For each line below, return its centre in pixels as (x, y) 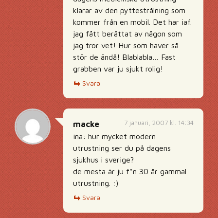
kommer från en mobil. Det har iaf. (132, 22)
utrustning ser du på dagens (122, 148)
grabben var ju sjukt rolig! (118, 69)
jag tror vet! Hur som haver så (126, 45)
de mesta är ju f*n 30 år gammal (130, 171)
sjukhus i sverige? (103, 160)
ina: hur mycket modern (114, 136)
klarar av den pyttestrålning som (129, 10)
